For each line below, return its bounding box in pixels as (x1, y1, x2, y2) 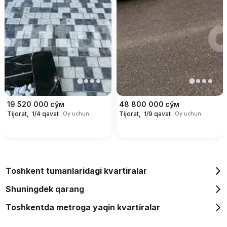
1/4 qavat (31, 110, 59, 118)
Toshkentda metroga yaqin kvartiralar (5, 202, 160, 213)
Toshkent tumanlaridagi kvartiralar (5, 166, 147, 176)
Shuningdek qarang (5, 184, 84, 195)
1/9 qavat (143, 110, 171, 118)
